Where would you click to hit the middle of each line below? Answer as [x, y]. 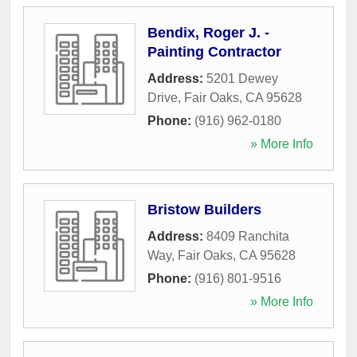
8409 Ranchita [248, 236]
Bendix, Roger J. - [208, 32]
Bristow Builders [204, 209]
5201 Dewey [242, 78]
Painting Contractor [214, 51]
